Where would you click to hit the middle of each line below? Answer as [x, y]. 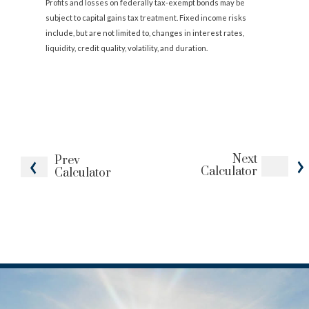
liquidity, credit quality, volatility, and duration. [127, 48]
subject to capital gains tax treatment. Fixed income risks [146, 17]
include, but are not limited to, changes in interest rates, [145, 32]
